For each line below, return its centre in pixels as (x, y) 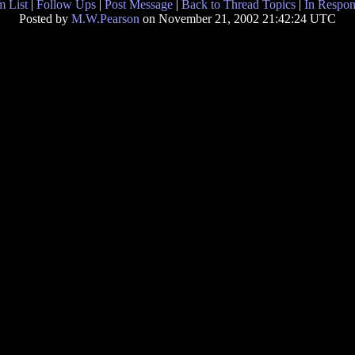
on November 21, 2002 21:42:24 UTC (238, 19)
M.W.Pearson (105, 19)
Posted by (45, 19)
